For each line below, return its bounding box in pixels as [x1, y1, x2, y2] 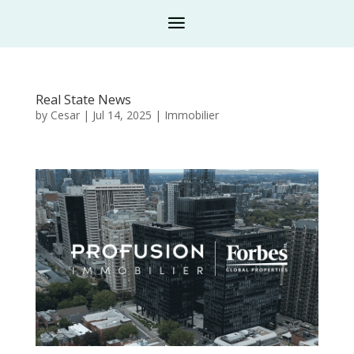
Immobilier [164, 107, 219, 122]
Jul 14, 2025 [92, 107, 152, 122]
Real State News [35, 91, 131, 108]
